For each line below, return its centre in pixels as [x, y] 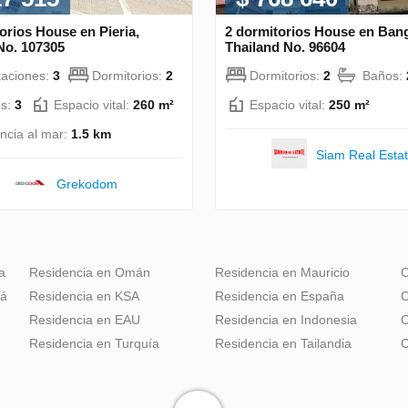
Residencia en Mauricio [282, 272]
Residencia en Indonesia [286, 319]
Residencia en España [280, 296]
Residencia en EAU [85, 319]
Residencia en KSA [84, 296]
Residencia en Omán [90, 272]
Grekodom [87, 184]
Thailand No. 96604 [285, 46]
